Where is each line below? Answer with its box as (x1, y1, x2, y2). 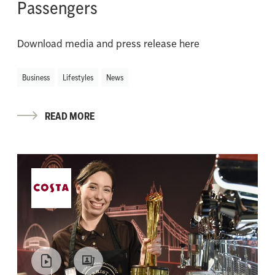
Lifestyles (63, 71, 93, 83)
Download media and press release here (17, 36, 199, 50)
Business (22, 71, 50, 83)
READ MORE (45, 109, 95, 123)
